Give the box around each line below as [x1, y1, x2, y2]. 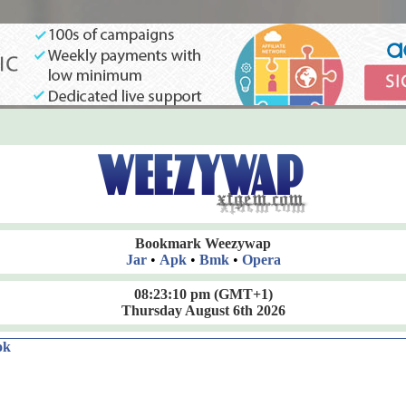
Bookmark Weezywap [135, 236, 271, 251]
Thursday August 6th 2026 [121, 303, 285, 318]
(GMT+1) [209, 286, 273, 302]
